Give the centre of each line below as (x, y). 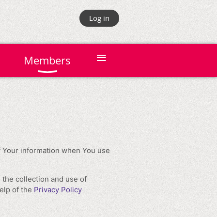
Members (47, 60)
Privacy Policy (58, 190)
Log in (99, 18)
